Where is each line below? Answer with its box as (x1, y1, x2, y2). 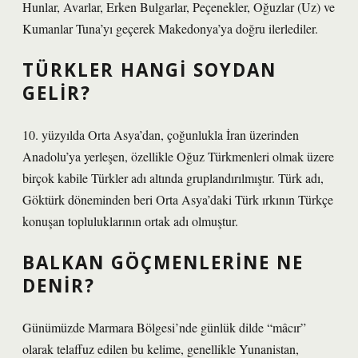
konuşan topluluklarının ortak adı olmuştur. (22, 213, 238, 229)
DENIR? (22, 273, 95, 298)
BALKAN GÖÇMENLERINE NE (22, 250, 304, 275)
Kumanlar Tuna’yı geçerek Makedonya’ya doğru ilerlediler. (22, 20, 318, 37)
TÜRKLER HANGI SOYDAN (22, 58, 276, 82)
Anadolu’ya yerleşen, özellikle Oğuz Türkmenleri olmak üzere (22, 148, 334, 165)
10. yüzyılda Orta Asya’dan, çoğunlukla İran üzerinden (22, 126, 299, 143)
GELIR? (22, 81, 91, 105)
